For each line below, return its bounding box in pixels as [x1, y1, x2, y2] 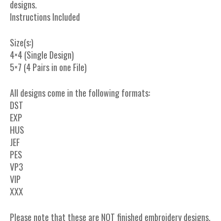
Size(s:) [10, 36, 34, 49]
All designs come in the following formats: [10, 86, 150, 99]
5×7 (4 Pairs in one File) [10, 60, 87, 74]
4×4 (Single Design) [10, 48, 74, 61]
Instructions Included [10, 10, 80, 23]
